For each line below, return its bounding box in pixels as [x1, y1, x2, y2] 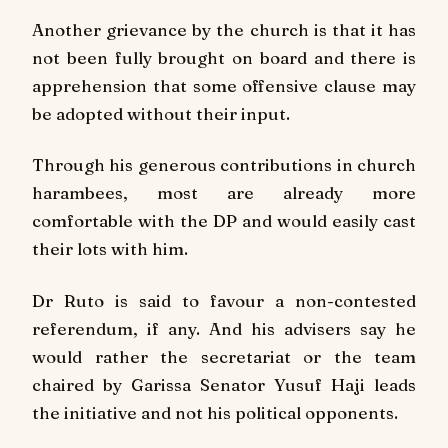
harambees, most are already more [32, 182, 416, 204]
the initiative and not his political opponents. [32, 402, 398, 424]
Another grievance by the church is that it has [32, 18, 416, 40]
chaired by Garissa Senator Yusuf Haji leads [32, 374, 416, 396]
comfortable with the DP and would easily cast [32, 210, 416, 232]
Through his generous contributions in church [32, 154, 416, 176]
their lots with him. [32, 238, 188, 260]
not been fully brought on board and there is [32, 46, 416, 68]
